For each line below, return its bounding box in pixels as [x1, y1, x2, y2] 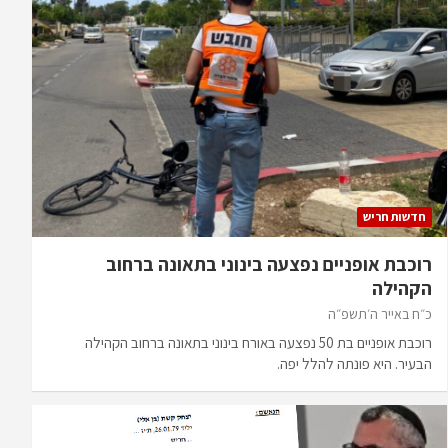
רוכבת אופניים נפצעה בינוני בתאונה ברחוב [105, 251, 432, 276]
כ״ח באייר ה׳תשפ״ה [327, 304, 432, 323]
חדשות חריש [362, 208, 426, 224]
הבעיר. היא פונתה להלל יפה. [276, 353, 432, 373]
